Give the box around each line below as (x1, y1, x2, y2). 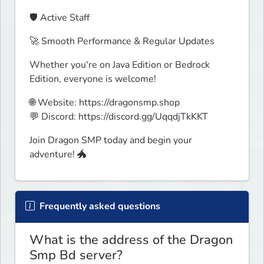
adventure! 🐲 (29, 148, 87, 161)
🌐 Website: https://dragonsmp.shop (29, 96, 180, 110)
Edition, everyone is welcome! (29, 72, 156, 86)
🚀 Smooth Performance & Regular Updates (29, 35, 214, 48)
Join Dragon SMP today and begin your (29, 134, 192, 147)
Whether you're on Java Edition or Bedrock (29, 58, 210, 72)
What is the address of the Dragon (29, 231, 233, 249)
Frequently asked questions (37, 200, 160, 213)
